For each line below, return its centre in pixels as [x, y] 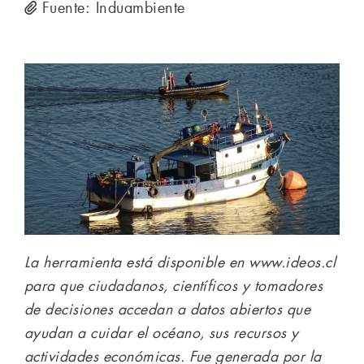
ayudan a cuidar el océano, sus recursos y [162, 333]
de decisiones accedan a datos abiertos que [168, 309]
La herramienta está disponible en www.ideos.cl [180, 262]
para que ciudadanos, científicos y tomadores [174, 286]
